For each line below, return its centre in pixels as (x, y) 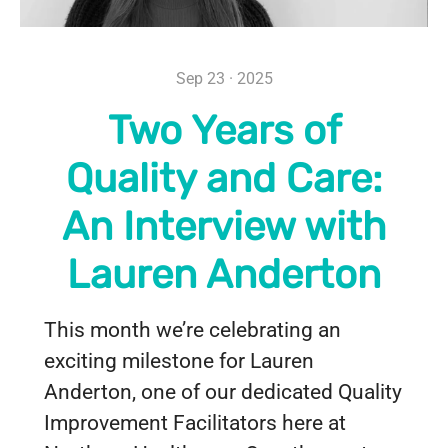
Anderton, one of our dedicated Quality (223, 392)
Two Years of (224, 130)
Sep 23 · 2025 (224, 78)
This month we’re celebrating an (192, 330)
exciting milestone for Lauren (179, 361)
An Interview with (224, 226)
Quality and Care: (224, 178)
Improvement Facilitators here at (195, 423)
